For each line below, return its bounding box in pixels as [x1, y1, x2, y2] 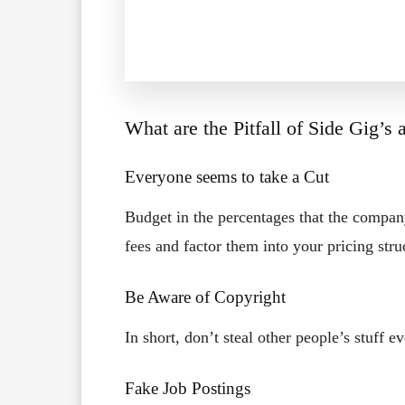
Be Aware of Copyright [125, 287, 286, 307]
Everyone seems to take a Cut [125, 167, 329, 187]
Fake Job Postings [125, 379, 250, 399]
